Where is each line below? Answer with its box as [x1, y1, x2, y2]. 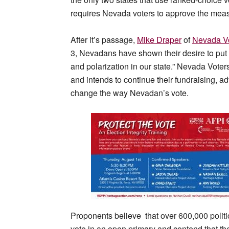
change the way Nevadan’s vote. [71, 87, 189, 99]
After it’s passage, [71, 34, 137, 46]
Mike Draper [137, 34, 181, 46]
